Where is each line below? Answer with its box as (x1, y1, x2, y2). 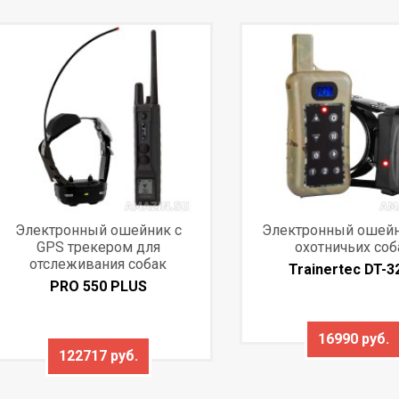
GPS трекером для (36, 238, 160, 256)
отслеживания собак (29, 255, 167, 273)
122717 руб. (58, 346, 138, 364)
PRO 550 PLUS (49, 277, 147, 295)
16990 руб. (317, 330, 389, 347)
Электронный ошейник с (14, 221, 182, 239)
